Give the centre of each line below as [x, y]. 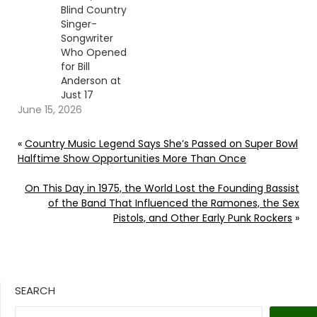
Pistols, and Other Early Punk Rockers [203, 218]
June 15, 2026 [50, 110]
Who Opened [93, 53]
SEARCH [35, 291]
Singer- [79, 24]
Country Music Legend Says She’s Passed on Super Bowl [161, 144]
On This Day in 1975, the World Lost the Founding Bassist [162, 189]
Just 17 [77, 95]
